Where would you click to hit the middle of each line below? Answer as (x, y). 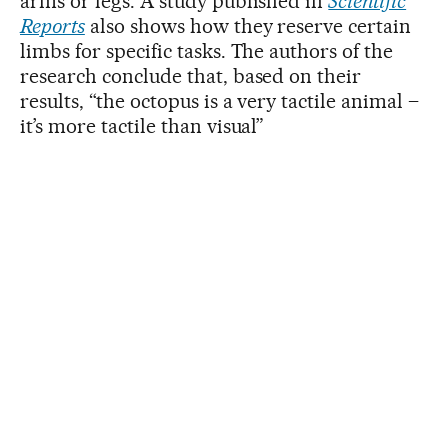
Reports (52, 25)
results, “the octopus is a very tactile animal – (220, 100)
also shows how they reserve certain (248, 25)
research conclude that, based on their (191, 75)
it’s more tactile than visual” (142, 125)
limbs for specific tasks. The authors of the (207, 50)
